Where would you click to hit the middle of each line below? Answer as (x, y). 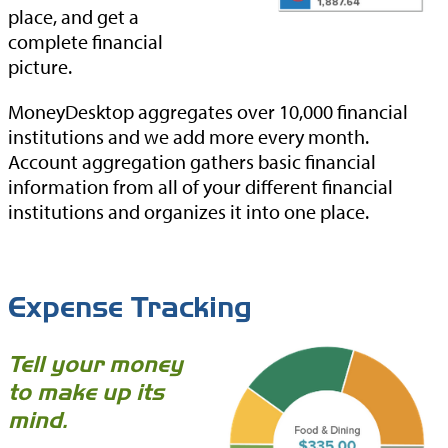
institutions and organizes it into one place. (188, 211)
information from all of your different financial (200, 186)
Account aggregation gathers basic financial (192, 161)
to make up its (86, 392)
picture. (40, 66)
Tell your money (95, 364)
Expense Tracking (130, 308)
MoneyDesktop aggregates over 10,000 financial (208, 111)
